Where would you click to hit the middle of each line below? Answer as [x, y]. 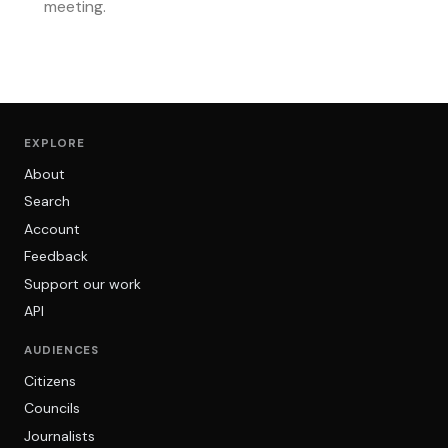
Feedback [56, 256]
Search [47, 201]
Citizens [50, 380]
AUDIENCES [62, 351]
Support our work [82, 283]
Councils [52, 408]
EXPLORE [54, 144]
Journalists [59, 436]
